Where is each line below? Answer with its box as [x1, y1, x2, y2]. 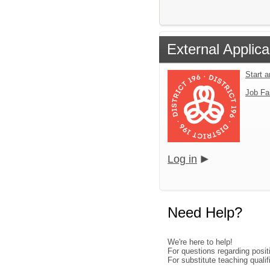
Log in [168, 152, 197, 165]
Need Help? [168, 204, 242, 221]
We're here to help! [168, 237, 233, 246]
